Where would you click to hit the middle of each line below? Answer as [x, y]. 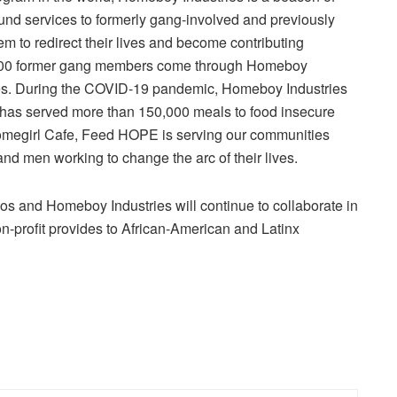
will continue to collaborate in [265, 205]
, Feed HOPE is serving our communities [202, 134]
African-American [176, 228]
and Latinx [265, 228]
